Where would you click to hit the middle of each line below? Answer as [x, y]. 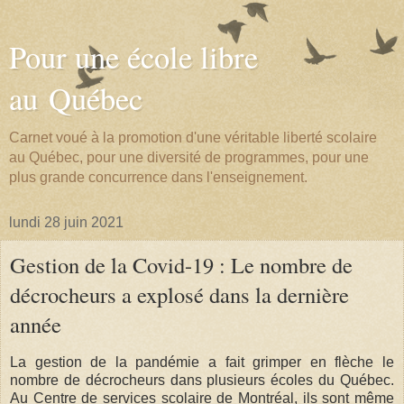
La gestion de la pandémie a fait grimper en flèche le [202, 362]
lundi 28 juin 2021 [66, 222]
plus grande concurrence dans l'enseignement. [158, 177]
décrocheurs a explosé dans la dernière [179, 294]
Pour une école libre [133, 57]
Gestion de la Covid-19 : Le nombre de [181, 265]
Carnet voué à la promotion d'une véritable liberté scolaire [193, 138]
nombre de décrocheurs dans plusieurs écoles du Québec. [202, 380]
